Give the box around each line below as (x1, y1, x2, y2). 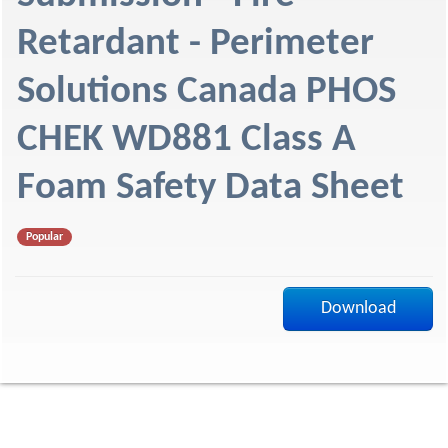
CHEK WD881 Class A (17, 121, 356, 160)
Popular (26, 230, 63, 243)
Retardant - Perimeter (17, 25, 374, 64)
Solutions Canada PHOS (17, 73, 396, 112)
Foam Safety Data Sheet (17, 169, 404, 208)
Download (320, 300, 396, 317)
